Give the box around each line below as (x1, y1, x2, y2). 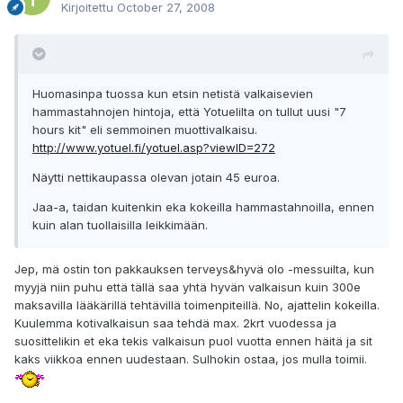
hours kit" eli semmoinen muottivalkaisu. (32, 122, 257, 138)
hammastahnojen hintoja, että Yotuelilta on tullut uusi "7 (32, 104, 346, 120)
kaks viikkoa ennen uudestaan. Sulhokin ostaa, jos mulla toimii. (14, 352, 367, 367)
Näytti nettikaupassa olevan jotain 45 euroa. (32, 170, 280, 185)
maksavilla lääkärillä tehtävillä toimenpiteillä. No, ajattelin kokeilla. (14, 298, 380, 313)
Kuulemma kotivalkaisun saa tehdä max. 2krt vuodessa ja (14, 316, 336, 331)
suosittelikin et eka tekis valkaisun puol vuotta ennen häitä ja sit (14, 334, 372, 349)
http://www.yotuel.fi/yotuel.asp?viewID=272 (32, 140, 275, 156)
